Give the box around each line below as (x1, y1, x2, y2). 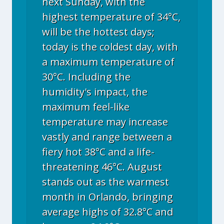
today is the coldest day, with (42, 40, 178, 53)
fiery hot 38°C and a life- (42, 145, 154, 158)
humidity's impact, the (42, 85, 147, 98)
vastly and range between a (42, 130, 172, 143)
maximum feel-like (42, 100, 129, 113)
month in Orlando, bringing (42, 190, 173, 203)
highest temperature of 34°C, (42, 10, 180, 23)
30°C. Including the (42, 70, 130, 83)
